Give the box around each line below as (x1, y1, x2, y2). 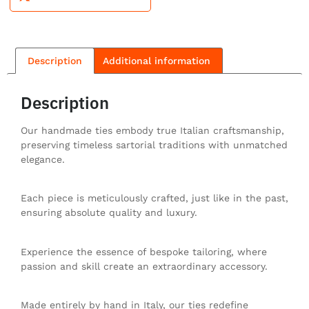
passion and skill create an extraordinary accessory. (21, 260, 268, 272)
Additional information (103, 54, 211, 66)
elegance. (21, 154, 65, 166)
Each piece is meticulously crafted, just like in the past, (21, 192, 288, 204)
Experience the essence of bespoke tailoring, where (21, 246, 267, 257)
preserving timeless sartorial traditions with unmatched (21, 139, 288, 151)
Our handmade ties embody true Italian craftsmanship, (21, 125, 284, 137)
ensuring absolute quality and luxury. (21, 207, 197, 219)
